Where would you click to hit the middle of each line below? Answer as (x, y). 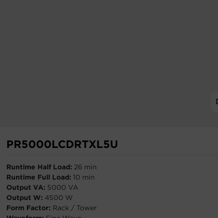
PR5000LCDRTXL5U (62, 144)
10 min (84, 177)
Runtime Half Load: (40, 167)
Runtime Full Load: (40, 177)
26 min (85, 167)
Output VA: (27, 187)
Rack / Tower (75, 208)
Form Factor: (29, 208)
